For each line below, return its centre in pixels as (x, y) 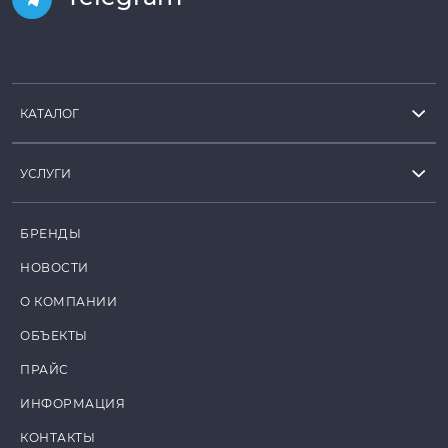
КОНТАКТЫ (58, 437)
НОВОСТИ (54, 267)
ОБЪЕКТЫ (54, 335)
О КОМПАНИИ (69, 301)
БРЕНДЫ (51, 233)
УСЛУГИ (45, 173)
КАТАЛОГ (49, 113)
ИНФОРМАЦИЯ (73, 403)
